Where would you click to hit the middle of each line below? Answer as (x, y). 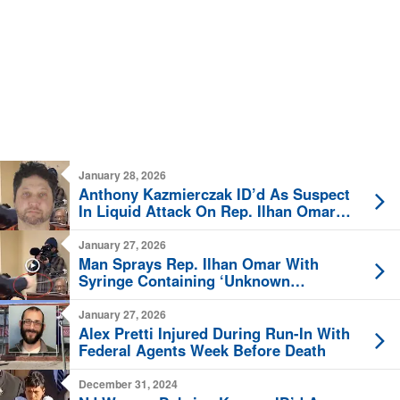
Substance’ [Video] (146, 298)
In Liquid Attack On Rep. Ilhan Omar (207, 211)
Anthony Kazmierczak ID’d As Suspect (214, 194)
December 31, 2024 (128, 384)
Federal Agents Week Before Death (202, 350)
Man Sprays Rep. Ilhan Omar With (199, 264)
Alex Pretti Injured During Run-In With (214, 333)
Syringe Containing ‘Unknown (184, 281)
